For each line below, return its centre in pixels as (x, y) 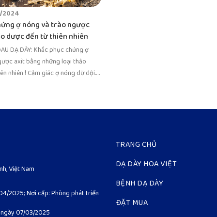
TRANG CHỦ (136, 145)
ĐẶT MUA (132, 203)
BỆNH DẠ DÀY (139, 184)
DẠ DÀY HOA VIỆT (146, 164)
